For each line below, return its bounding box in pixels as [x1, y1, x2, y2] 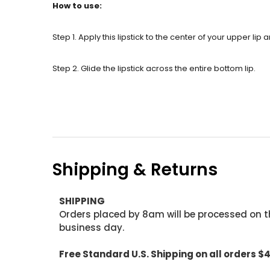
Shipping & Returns [52, 158, 218, 181]
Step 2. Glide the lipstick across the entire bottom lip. [52, 63, 256, 74]
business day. [58, 221, 124, 234]
